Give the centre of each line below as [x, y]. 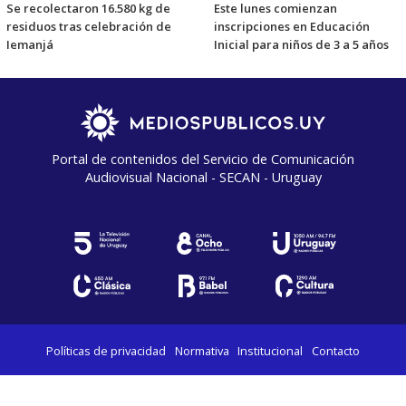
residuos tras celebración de [89, 26]
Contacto [335, 350]
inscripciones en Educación [292, 26]
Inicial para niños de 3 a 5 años [301, 44]
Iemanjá [30, 44]
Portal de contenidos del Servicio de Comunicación [203, 159]
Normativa [202, 350]
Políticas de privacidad [106, 350]
